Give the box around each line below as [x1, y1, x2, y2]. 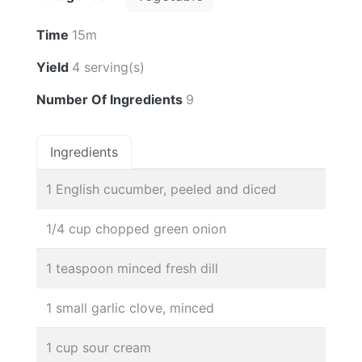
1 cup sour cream [46, 339, 151, 356]
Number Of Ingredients [36, 90, 186, 107]
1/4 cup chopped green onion [46, 220, 226, 237]
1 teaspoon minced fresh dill [46, 259, 218, 276]
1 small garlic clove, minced [46, 299, 214, 316]
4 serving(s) [72, 58, 145, 75]
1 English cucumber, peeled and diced [46, 180, 276, 197]
